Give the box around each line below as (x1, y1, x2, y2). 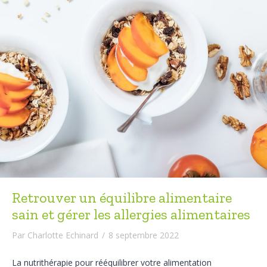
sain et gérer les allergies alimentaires (12, 206, 250, 223)
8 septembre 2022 (108, 229, 179, 241)
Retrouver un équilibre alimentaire (12, 189, 232, 206)
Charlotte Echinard (27, 229, 98, 241)
